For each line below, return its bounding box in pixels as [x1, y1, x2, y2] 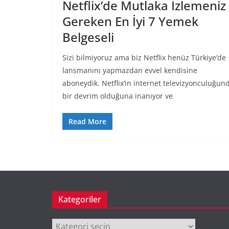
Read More [68, 116, 106, 126]
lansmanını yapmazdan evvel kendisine [62, 65, 197, 75]
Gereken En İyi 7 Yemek [62, 12, 198, 30]
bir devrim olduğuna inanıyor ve [62, 90, 173, 101]
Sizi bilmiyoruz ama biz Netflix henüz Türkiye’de [62, 52, 226, 62]
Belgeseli [62, 28, 114, 45]
